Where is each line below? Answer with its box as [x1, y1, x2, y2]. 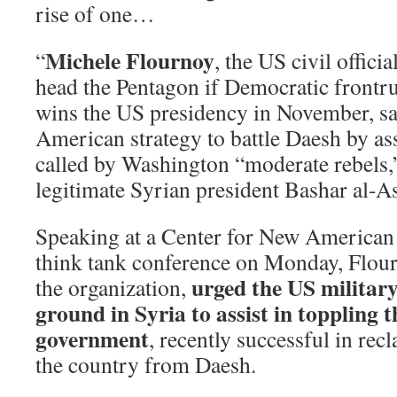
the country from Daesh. [35, 348, 256, 379]
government [35, 321, 149, 355]
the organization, [35, 271, 191, 302]
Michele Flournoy [45, 43, 214, 77]
